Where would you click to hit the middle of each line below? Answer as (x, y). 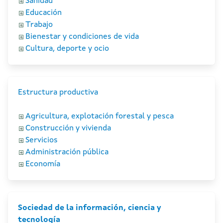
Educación (44, 13)
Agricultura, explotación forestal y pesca (100, 117)
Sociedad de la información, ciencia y (90, 208)
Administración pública (67, 153)
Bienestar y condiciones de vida (82, 37)
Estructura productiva (58, 93)
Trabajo (39, 25)
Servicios (42, 141)
